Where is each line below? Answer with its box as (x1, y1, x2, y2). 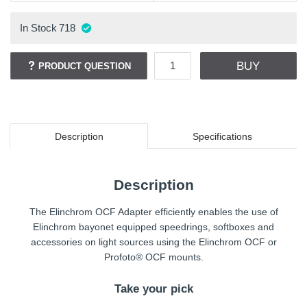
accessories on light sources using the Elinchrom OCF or (30, 236, 277, 248)
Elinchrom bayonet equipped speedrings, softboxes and (33, 221, 274, 233)
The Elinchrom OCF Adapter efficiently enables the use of (29, 206, 278, 218)
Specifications (192, 130, 252, 142)
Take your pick (114, 282, 193, 295)
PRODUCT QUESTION (38, 60, 132, 71)
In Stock (19, 21, 57, 34)
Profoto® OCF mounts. (103, 251, 204, 263)
